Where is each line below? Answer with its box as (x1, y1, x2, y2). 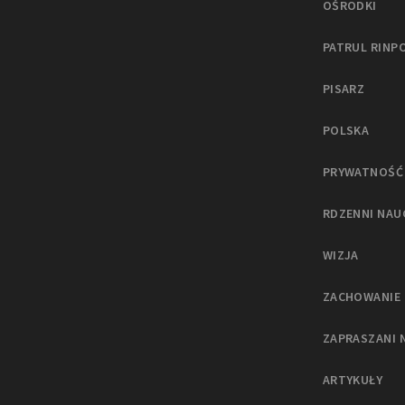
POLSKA (322, 121, 370, 138)
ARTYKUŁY (322, 371, 383, 388)
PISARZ (322, 80, 365, 97)
